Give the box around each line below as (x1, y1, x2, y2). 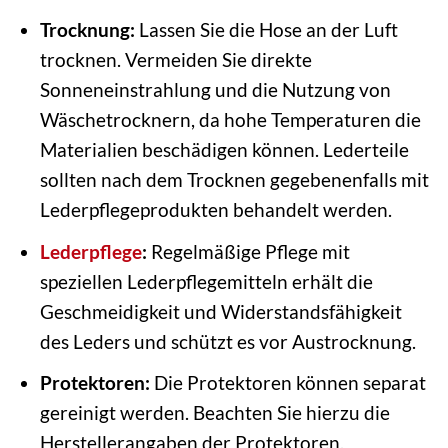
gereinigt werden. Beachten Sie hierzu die (39, 401, 390, 425)
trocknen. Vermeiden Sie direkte (39, 48, 312, 72)
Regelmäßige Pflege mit (146, 239, 350, 263)
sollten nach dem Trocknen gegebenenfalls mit (39, 168, 429, 192)
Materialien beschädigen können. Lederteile (39, 138, 409, 162)
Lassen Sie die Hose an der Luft (134, 18, 398, 42)
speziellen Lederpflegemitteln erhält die (39, 269, 373, 293)
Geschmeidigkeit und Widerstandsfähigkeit (39, 299, 402, 323)
